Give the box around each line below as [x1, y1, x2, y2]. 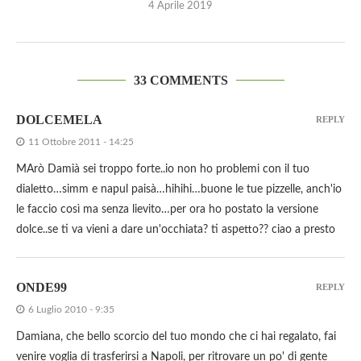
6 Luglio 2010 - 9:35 [28, 305, 114, 315]
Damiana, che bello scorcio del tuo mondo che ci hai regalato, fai [16, 331, 336, 343]
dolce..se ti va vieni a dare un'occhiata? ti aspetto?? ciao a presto [16, 224, 335, 236]
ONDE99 [16, 280, 67, 295]
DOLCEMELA [16, 113, 102, 127]
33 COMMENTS [133, 73, 228, 88]
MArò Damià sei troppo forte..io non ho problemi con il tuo [16, 164, 309, 176]
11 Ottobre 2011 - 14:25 [28, 137, 134, 147]
